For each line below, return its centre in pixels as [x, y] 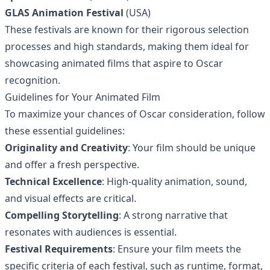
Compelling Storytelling [62, 215]
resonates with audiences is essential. [91, 232]
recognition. [33, 80]
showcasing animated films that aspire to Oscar [114, 63]
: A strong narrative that [173, 215]
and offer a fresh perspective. [72, 165]
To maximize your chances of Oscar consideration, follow [135, 114]
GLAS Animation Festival [64, 13]
